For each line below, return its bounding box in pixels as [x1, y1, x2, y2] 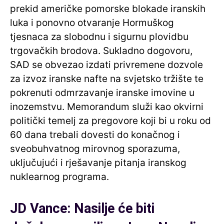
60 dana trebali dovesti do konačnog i [10, 128, 180, 140]
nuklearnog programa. [10, 170, 109, 182]
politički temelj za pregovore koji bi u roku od [10, 114, 211, 126]
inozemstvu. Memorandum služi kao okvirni [10, 100, 203, 112]
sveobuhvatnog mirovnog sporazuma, [10, 142, 180, 154]
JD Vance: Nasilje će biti [10, 200, 154, 216]
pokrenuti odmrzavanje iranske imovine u [10, 86, 194, 98]
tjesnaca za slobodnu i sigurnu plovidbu [10, 30, 188, 42]
